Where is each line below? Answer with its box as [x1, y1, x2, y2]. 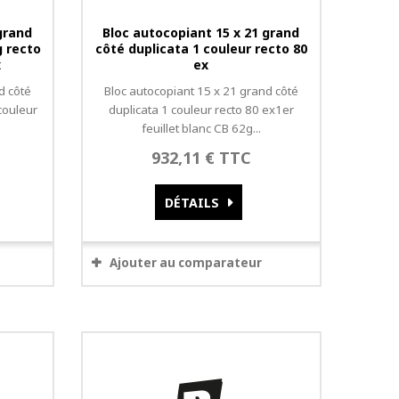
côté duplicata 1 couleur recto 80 [94, 40, 307, 57]
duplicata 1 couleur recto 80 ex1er [108, 102, 294, 118]
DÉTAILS [164, 194, 219, 211]
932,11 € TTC [151, 147, 251, 168]
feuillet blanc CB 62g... [141, 120, 261, 136]
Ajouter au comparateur [109, 255, 262, 271]
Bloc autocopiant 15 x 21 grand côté [103, 83, 298, 99]
